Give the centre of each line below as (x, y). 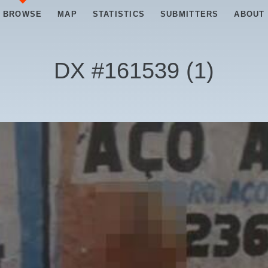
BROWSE (22, 14)
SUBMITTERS (189, 14)
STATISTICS (119, 14)
